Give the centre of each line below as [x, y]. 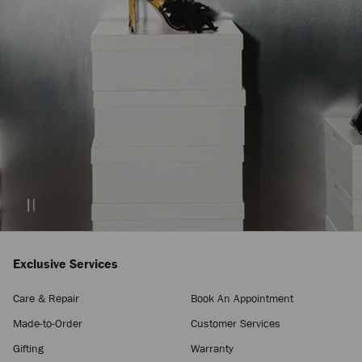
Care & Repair [46, 298]
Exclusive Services [65, 263]
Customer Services [236, 323]
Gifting [28, 348]
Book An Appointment [242, 298]
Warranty [213, 348]
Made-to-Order [48, 323]
